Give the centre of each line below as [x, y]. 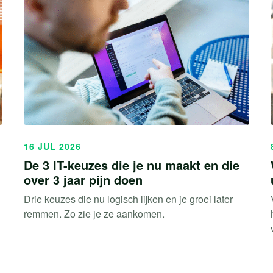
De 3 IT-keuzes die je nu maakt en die [131, 165]
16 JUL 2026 [52, 147]
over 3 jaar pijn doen [83, 180]
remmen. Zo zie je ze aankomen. [94, 214]
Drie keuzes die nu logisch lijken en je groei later [128, 199]
